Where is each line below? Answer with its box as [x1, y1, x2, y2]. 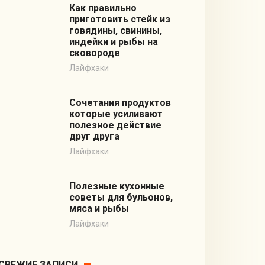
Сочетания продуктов [69, 97, 171, 109]
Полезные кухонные [69, 180, 164, 192]
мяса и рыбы [69, 203, 129, 215]
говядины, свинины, [69, 25, 162, 37]
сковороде [69, 47, 120, 59]
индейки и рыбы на [69, 36, 158, 48]
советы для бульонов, [69, 192, 173, 203]
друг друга [69, 131, 119, 143]
